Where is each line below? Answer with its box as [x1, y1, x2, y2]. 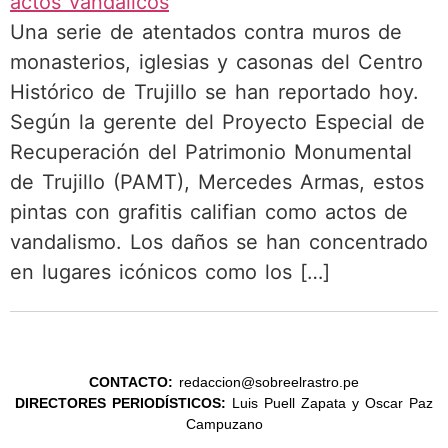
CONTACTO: [89, 374, 173, 391]
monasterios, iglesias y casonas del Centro [10, 50, 423, 74]
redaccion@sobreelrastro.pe [173, 374, 359, 391]
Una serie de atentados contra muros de [10, 20, 402, 44]
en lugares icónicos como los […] [10, 260, 330, 284]
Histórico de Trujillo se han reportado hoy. [10, 80, 419, 104]
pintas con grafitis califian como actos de [10, 200, 408, 224]
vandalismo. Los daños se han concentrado [10, 230, 428, 254]
